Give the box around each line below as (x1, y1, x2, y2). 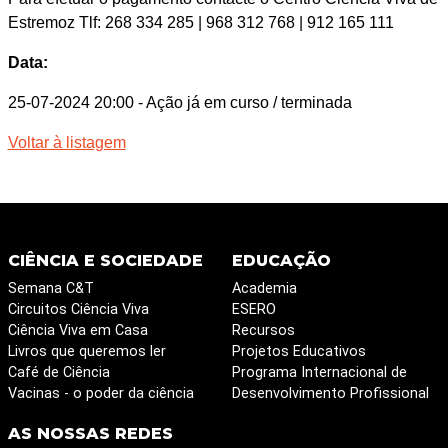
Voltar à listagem (7, 133, 126, 151)
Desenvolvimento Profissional (231, 384, 429, 402)
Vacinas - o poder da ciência (7, 384, 194, 402)
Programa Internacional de (231, 363, 407, 381)
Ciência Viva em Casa (7, 321, 148, 339)
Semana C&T (7, 279, 94, 297)
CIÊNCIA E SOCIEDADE (7, 250, 203, 270)
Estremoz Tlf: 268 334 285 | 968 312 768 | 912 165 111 (7, 13, 394, 31)
